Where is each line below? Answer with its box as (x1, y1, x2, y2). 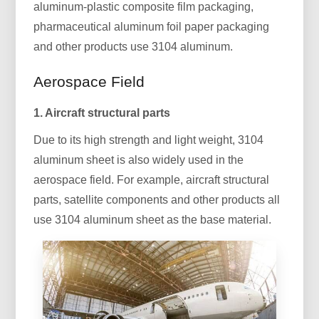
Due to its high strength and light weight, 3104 (33, 133, 264, 146)
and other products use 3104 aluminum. (33, 40, 234, 53)
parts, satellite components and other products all (33, 193, 281, 206)
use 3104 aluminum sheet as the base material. (33, 213, 272, 226)
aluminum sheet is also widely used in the (33, 153, 244, 166)
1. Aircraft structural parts (33, 106, 171, 119)
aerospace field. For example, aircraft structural (33, 173, 270, 186)
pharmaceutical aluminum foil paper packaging (33, 20, 270, 33)
